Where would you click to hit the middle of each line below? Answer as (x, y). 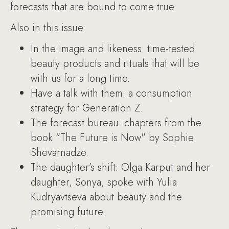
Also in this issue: (50, 28)
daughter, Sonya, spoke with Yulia (104, 182)
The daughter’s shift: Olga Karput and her (120, 167)
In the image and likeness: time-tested (113, 49)
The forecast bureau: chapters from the (116, 123)
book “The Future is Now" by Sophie (112, 138)
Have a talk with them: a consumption (111, 93)
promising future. (70, 212)
